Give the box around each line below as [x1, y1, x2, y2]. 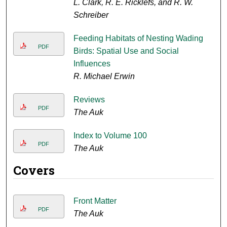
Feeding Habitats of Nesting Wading [73, 34, 203, 43]
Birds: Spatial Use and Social [73, 47, 179, 56]
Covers [13, 162, 55, 179]
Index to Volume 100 [73, 131, 147, 140]
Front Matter [73, 197, 117, 206]
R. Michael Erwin [73, 72, 135, 81]
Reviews [73, 95, 105, 104]
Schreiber [73, 11, 108, 20]
